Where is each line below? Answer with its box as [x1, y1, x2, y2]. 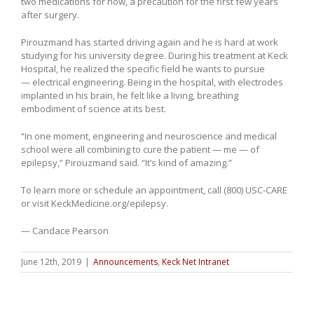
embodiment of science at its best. [21, 102, 166, 116]
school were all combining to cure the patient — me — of [21, 143, 259, 156]
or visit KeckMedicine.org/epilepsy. [21, 197, 168, 210]
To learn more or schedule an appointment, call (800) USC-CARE [21, 184, 287, 197]
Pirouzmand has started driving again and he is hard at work [21, 36, 278, 49]
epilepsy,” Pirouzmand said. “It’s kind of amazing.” [21, 156, 232, 170]
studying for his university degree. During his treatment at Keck [21, 49, 288, 62]
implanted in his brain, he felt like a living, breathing [21, 89, 238, 102]
